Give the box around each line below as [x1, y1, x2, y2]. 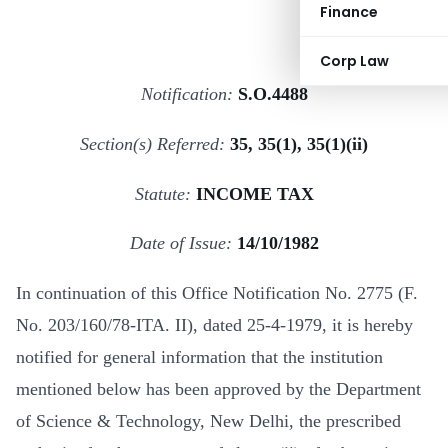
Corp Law [320, 51, 389, 71]
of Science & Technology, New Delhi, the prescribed [16, 411, 401, 432]
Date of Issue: [129, 233, 237, 254]
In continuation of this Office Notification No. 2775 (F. [16, 283, 418, 304]
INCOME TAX [195, 183, 314, 204]
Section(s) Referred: [80, 133, 230, 154]
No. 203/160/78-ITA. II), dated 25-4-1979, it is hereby [16, 315, 413, 336]
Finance [320, 2, 378, 22]
